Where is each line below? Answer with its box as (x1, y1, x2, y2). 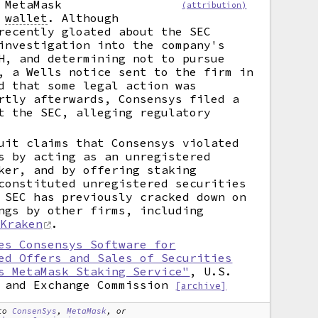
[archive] (175, 280, 227, 291)
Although (55, 11, 119, 25)
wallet (5, 11, 48, 25)
